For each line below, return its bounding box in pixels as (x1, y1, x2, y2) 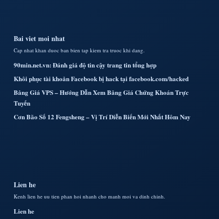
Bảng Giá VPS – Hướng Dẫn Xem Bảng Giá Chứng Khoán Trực (14, 87, 189, 97)
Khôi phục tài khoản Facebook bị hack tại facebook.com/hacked (14, 73, 189, 83)
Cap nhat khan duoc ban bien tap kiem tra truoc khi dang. (14, 46, 145, 54)
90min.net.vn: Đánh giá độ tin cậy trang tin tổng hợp (14, 60, 156, 69)
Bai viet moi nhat (14, 33, 65, 44)
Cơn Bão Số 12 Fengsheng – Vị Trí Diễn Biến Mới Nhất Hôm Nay (14, 111, 191, 121)
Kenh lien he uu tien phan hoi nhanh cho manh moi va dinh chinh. (14, 192, 165, 200)
